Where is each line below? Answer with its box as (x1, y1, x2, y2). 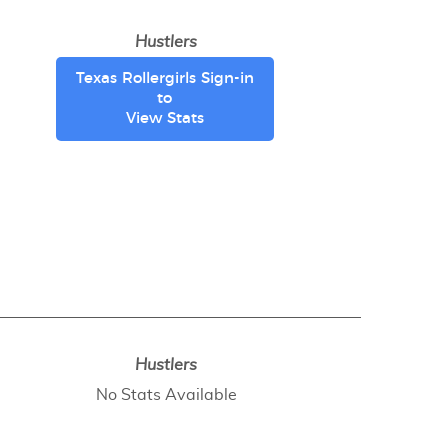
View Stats (125, 110, 204, 126)
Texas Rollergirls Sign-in (75, 70, 254, 86)
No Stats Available (95, 387, 237, 403)
